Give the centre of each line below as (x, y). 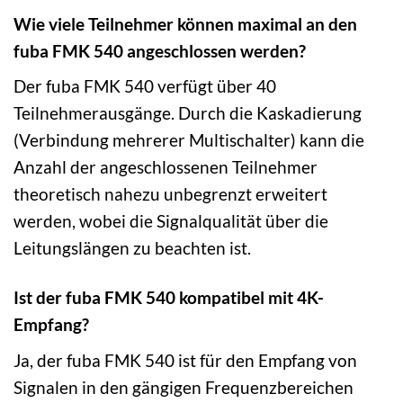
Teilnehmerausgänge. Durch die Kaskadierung (188, 113)
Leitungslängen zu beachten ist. (132, 248)
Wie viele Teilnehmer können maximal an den (185, 23)
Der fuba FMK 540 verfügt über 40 (145, 86)
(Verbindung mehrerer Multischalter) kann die (189, 140)
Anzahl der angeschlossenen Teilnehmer (166, 167)
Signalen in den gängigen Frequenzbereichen (184, 387)
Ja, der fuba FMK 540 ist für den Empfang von (185, 360)
